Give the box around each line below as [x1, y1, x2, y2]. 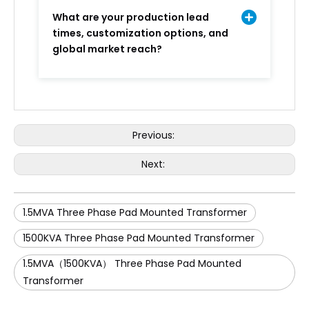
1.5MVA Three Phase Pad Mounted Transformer [23, 206, 247, 219]
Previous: [132, 128, 177, 142]
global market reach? [52, 42, 162, 56]
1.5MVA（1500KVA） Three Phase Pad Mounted [23, 257, 241, 270]
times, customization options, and [52, 26, 228, 40]
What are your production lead [52, 10, 209, 24]
